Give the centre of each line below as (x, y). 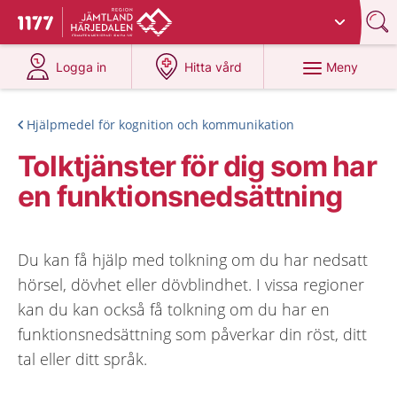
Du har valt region (129, 16)
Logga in (82, 67)
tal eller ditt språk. (82, 359)
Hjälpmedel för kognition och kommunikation (160, 125)
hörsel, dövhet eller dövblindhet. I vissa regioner (191, 284)
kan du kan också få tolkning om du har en (174, 309)
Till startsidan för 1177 (92, 25)
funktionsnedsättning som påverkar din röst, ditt (192, 334)
